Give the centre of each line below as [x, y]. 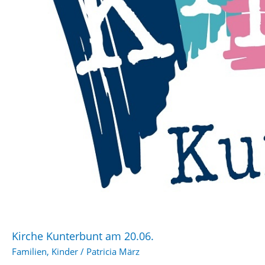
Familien [29, 251]
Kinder [65, 251]
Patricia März [113, 251]
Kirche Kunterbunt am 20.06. [83, 236]
